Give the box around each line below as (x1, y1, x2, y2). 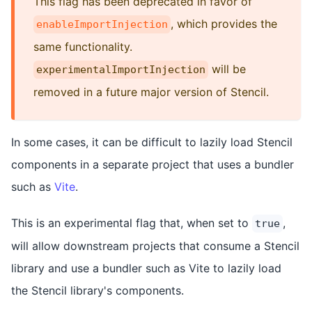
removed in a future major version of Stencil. (33, 84, 269, 99)
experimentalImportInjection (36, 63, 205, 76)
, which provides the (171, 16, 277, 31)
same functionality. (33, 39, 132, 54)
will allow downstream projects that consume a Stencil (11, 238, 299, 253)
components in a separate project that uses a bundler (11, 157, 294, 171)
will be (208, 61, 246, 76)
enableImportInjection (36, 17, 168, 31)
